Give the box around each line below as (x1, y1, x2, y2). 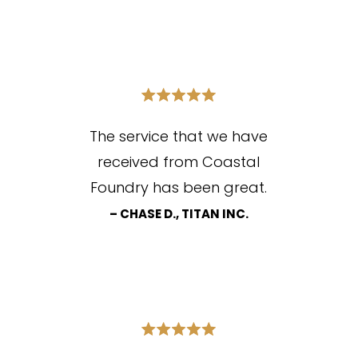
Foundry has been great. (90, 177, 268, 198)
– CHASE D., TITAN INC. (109, 205, 249, 223)
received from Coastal (97, 152, 261, 173)
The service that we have (89, 126, 268, 147)
